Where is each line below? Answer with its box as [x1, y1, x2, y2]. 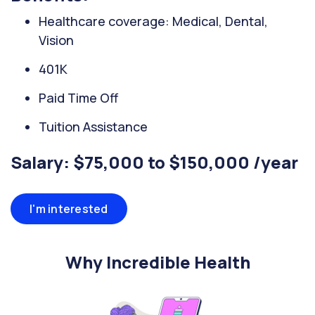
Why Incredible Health [65, 250, 250, 274]
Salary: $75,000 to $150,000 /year [11, 150, 298, 174]
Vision [39, 32, 74, 49]
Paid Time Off [39, 89, 118, 106]
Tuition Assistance [39, 118, 148, 135]
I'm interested [30, 201, 108, 217]
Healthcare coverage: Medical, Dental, [39, 13, 268, 30]
